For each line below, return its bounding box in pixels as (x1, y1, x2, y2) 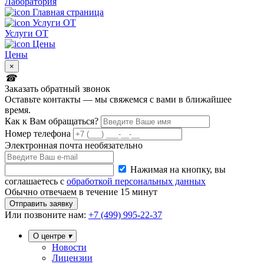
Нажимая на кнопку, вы (130, 164, 226, 175)
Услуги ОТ (5, 28, 48, 39)
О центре (33, 232, 68, 241)
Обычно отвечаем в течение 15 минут (5, 187, 157, 197)
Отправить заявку (9, 199, 73, 209)
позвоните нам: (24, 210, 86, 220)
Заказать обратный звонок (5, 84, 110, 94)
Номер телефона (5, 128, 71, 139)
